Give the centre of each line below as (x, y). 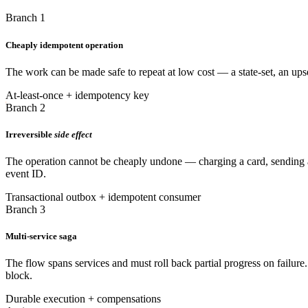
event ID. (26, 174)
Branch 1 (25, 18)
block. (19, 276)
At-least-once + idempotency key (77, 95)
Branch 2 (25, 107)
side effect (73, 134)
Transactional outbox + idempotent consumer (103, 197)
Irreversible (29, 134)
